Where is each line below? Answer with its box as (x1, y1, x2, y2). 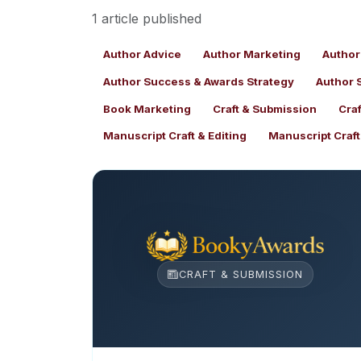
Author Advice (102, 48, 181, 61)
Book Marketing (102, 102, 191, 115)
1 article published (92, 10, 201, 27)
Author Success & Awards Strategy (102, 74, 294, 88)
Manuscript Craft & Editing (102, 129, 247, 143)
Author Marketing (202, 48, 301, 61)
